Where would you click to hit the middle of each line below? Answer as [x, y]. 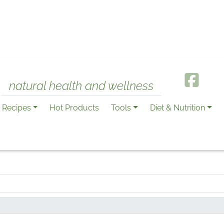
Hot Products [74, 108]
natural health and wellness [81, 86]
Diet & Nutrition [178, 108]
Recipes [16, 108]
